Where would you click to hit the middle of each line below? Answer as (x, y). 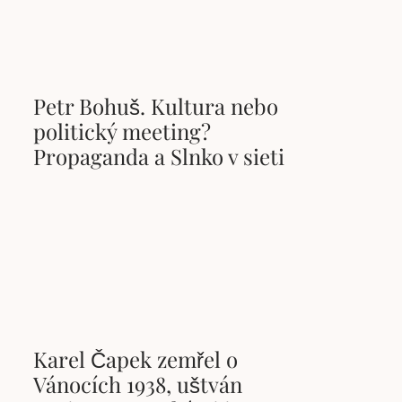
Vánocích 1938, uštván (138, 385)
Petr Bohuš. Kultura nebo (156, 105)
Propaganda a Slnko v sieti (159, 156)
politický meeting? (122, 131)
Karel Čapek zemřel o (136, 359)
